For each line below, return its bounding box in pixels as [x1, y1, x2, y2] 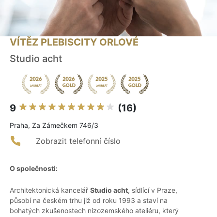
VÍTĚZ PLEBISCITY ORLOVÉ [10, 36, 139, 48]
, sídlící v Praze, [128, 186, 177, 195]
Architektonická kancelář [10, 186, 90, 195]
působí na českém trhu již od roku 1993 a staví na [10, 196, 168, 205]
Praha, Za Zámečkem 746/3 [10, 121, 98, 130]
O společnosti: [10, 164, 58, 173]
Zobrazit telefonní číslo [36, 136, 121, 146]
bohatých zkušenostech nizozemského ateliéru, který [10, 206, 179, 215]
